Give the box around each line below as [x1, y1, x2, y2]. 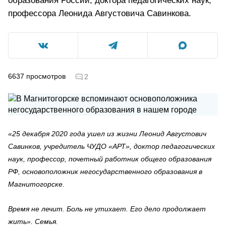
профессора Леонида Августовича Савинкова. [8, 9, 191, 18]
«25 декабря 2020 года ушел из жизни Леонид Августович [8, 129, 206, 138]
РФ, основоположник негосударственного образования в [8, 167, 202, 176]
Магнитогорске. [8, 180, 65, 188]
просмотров [26, 72, 66, 80]
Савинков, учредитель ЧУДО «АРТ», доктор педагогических [8, 142, 215, 150]
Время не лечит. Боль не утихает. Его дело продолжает [8, 204, 206, 213]
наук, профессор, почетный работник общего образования [8, 154, 211, 163]
